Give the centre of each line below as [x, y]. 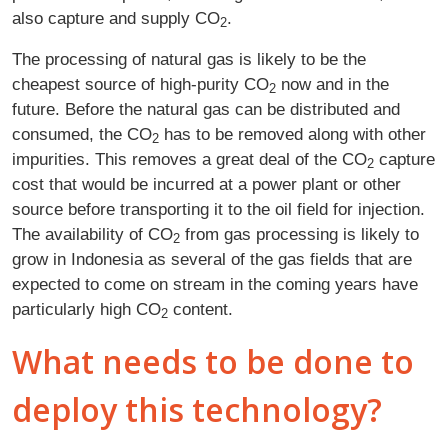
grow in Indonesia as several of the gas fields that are [212, 258]
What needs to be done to [213, 361]
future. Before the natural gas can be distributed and [206, 108]
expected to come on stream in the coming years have [215, 283]
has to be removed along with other [292, 133]
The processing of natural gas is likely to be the [189, 58]
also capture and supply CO [116, 17]
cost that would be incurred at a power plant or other [206, 183]
